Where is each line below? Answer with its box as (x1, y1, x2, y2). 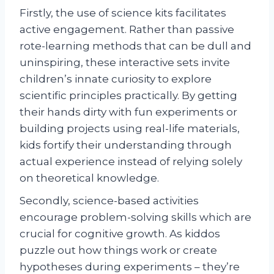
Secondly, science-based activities (20, 194, 199, 207)
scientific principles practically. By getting (20, 89, 237, 102)
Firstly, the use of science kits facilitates (20, 7, 226, 20)
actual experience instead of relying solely (20, 155, 242, 168)
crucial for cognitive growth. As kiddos (20, 228, 220, 240)
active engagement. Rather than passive (20, 23, 234, 36)
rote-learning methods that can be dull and (20, 40, 251, 53)
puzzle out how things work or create (20, 244, 217, 257)
